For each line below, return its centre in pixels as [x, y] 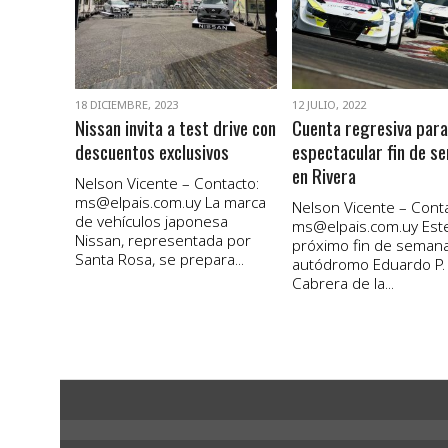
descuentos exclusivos [151, 152]
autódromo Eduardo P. [368, 264]
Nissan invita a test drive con [175, 128]
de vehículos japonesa [151, 221]
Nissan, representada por [162, 240]
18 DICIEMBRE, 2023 [126, 105]
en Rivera [323, 176]
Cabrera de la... [342, 283]
